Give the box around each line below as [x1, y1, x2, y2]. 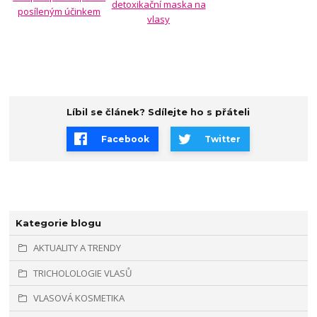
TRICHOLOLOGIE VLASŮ [33, 266, 132, 279]
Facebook [100, 134, 149, 144]
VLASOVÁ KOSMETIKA [33, 292, 125, 304]
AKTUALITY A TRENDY [33, 241, 121, 254]
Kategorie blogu [15, 217, 101, 229]
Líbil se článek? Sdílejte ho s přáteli [67, 106, 250, 118]
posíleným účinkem [18, 5, 101, 18]
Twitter [204, 134, 241, 144]
